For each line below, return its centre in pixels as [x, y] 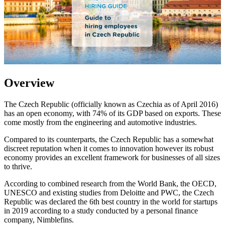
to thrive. [18, 166]
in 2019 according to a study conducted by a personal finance [101, 210]
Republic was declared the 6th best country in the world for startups [111, 201]
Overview [29, 83]
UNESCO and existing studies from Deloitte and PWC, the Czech [109, 192]
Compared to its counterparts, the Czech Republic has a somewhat [109, 139]
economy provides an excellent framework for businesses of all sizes [112, 157]
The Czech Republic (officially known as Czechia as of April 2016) [111, 104]
